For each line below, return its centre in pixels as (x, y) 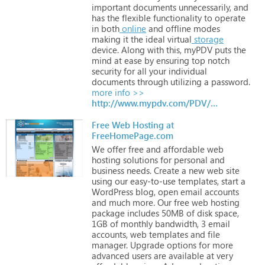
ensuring (172, 60)
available (185, 255)
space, (226, 213)
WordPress (112, 191)
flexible (135, 17)
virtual (178, 39)
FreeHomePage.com (132, 135)
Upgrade (146, 245)
